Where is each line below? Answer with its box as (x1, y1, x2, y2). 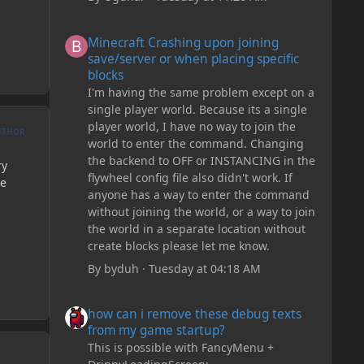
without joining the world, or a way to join (87, 203, 315, 219)
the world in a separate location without (87, 220, 305, 236)
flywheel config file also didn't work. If (87, 169, 292, 185)
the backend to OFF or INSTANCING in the (87, 152, 315, 168)
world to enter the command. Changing (87, 135, 304, 151)
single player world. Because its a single (87, 101, 307, 117)
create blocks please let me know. (87, 237, 270, 253)
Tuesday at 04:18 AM (148, 260, 261, 276)
